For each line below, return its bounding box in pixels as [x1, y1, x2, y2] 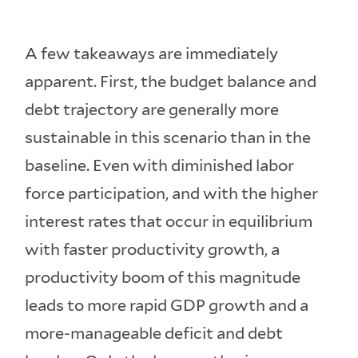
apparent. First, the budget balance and [25, 72, 317, 92]
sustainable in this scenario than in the [25, 128, 312, 148]
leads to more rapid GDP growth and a [25, 296, 309, 316]
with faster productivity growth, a [25, 240, 280, 260]
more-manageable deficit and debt [25, 324, 284, 344]
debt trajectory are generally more [25, 100, 280, 120]
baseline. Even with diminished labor [25, 156, 295, 176]
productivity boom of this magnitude [25, 268, 301, 288]
